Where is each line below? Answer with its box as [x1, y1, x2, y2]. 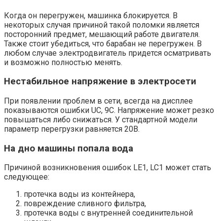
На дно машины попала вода [4, 143, 133, 154]
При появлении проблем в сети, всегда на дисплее [4, 96, 193, 106]
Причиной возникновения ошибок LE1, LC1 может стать [4, 163, 211, 173]
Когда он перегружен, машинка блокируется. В [4, 10, 178, 20]
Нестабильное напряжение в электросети [4, 76, 196, 87]
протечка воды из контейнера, [24, 189, 135, 199]
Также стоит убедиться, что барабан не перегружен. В [4, 38, 202, 48]
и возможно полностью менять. [4, 57, 122, 67]
